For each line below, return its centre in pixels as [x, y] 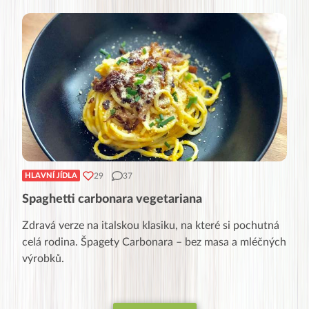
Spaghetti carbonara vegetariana [112, 200]
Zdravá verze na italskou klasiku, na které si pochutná [151, 226]
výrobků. [43, 259]
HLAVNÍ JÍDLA [51, 176]
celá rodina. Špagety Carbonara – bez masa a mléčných [154, 242]
